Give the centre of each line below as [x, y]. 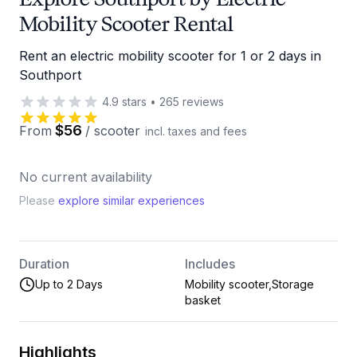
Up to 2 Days [69, 284]
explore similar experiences [131, 200]
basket [203, 300]
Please [37, 200]
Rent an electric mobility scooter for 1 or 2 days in [170, 56]
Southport [50, 75]
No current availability [86, 177]
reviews [202, 102]
